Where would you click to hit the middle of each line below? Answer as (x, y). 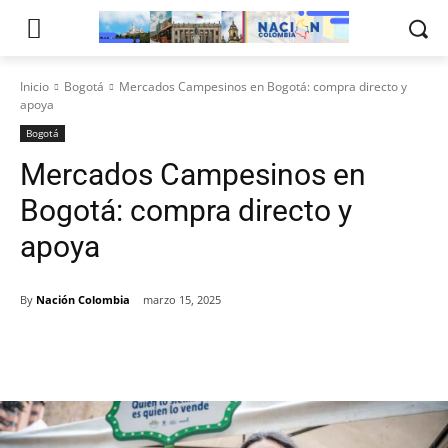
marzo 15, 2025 (182, 300)
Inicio (34, 86)
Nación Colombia (83, 299)
